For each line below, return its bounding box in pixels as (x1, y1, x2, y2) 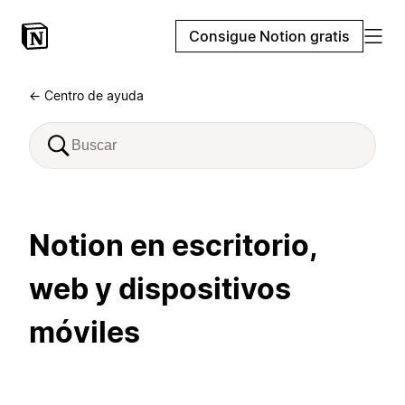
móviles (29, 315, 140, 351)
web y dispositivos (29, 271, 291, 307)
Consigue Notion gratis (189, 27, 350, 45)
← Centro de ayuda (29, 88, 144, 103)
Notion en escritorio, (29, 228, 317, 264)
